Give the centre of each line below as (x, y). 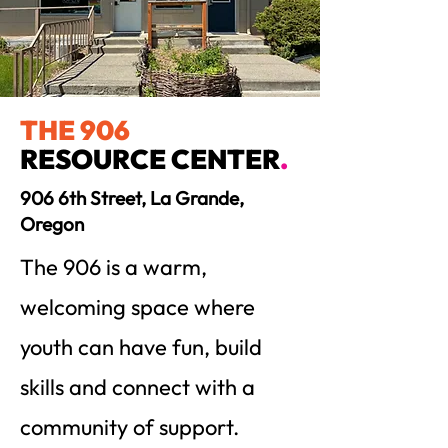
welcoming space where (137, 307)
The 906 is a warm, (113, 267)
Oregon (52, 224)
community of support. (132, 427)
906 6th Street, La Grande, (132, 198)
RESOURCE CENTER (150, 159)
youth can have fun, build (141, 347)
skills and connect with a (137, 387)
